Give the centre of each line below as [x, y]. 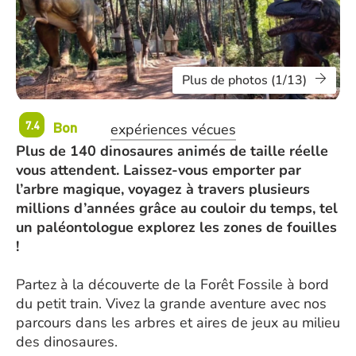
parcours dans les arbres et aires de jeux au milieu [178, 323]
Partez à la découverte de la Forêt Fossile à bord [172, 284]
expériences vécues [173, 129]
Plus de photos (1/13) [244, 80]
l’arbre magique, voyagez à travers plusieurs [163, 189]
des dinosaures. [67, 342]
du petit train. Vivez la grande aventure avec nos [171, 304]
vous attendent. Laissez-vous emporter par [159, 170]
